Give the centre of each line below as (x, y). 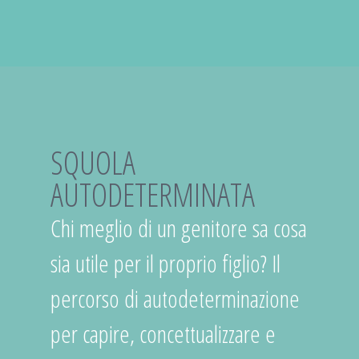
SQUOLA (93, 162)
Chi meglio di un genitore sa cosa (178, 228)
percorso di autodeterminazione (175, 298)
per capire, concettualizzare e (163, 334)
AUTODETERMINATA (152, 194)
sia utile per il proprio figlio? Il (165, 263)
